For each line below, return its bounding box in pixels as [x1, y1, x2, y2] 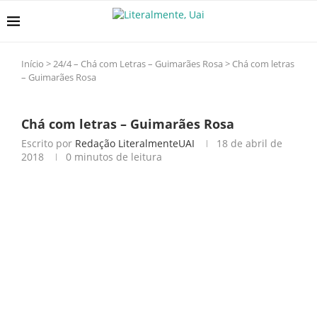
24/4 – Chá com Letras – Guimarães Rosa [53, 57, 223, 70]
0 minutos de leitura [66, 150, 162, 163]
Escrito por [21, 137, 75, 150]
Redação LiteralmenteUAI [75, 137, 195, 150]
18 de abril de [217, 137, 282, 150]
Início [21, 57, 44, 70]
